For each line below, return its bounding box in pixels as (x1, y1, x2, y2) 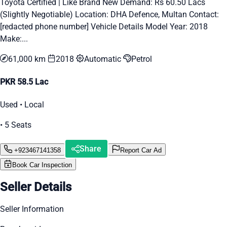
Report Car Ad (120, 146, 162, 154)
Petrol (131, 54, 152, 64)
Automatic (84, 54, 123, 64)
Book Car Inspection (12, 161, 72, 169)
